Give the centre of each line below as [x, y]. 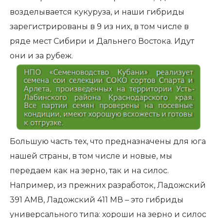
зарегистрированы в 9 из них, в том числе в [99, 27]
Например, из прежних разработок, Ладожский [108, 185]
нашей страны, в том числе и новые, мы [91, 156]
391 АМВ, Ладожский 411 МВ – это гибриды [97, 200]
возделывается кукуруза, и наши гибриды [97, 12]
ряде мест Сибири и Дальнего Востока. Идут [102, 41]
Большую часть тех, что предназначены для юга [108, 142]
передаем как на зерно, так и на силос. [89, 171]
